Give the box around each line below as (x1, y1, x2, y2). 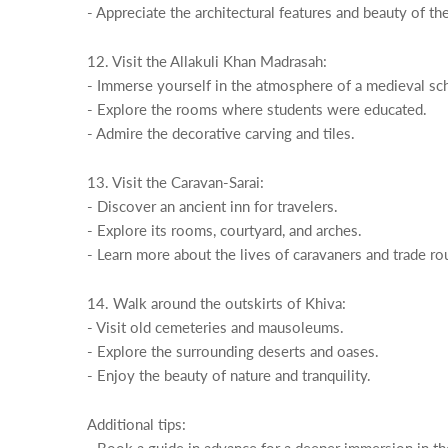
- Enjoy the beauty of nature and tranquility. (87, 366, 371, 384)
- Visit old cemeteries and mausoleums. (87, 318, 344, 336)
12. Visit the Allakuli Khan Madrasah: (87, 52, 327, 70)
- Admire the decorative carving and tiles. (87, 124, 355, 142)
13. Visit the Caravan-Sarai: (87, 173, 264, 191)
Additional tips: (87, 415, 186, 433)
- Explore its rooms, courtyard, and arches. (87, 221, 362, 239)
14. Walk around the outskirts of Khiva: (87, 294, 346, 312)
